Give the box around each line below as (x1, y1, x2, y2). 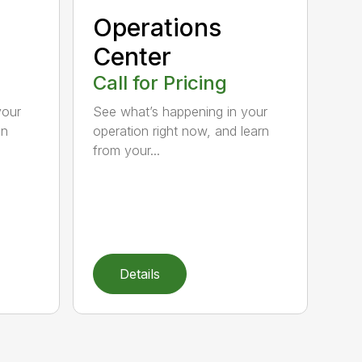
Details (120, 265, 161, 282)
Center (93, 41, 172, 71)
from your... (93, 141, 161, 158)
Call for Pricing (93, 70, 228, 95)
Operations (93, 12, 222, 42)
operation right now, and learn (93, 122, 270, 139)
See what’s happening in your (93, 103, 268, 120)
